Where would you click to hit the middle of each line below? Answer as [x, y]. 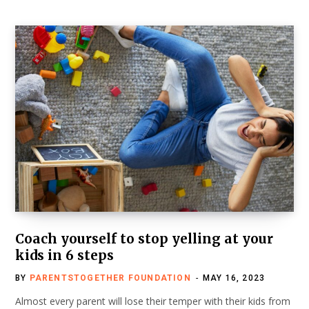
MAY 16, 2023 [234, 278]
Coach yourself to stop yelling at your [144, 239]
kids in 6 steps [64, 256]
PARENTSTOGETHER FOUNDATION [110, 278]
